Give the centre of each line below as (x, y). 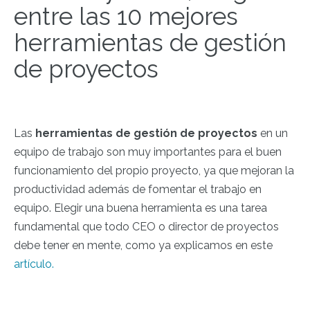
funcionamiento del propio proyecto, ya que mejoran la (154, 171)
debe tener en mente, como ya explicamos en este (143, 245)
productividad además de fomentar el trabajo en (138, 189)
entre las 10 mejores (126, 16)
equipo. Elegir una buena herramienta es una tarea (140, 208)
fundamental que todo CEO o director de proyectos (146, 227)
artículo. (34, 264)
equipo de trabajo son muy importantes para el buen (148, 152)
